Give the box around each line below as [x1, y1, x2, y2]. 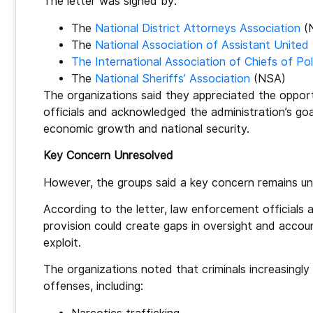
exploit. [43, 235, 81, 249]
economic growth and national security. [43, 122, 249, 136]
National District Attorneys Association [95, 21, 300, 35]
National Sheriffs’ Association [95, 71, 250, 85]
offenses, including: [43, 279, 143, 293]
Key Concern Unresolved [43, 149, 173, 163]
